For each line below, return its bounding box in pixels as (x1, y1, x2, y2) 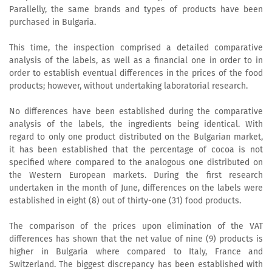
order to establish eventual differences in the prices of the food (9, 68, 263, 79)
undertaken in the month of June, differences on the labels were (9, 183, 263, 194)
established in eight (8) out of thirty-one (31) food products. (9, 195, 241, 206)
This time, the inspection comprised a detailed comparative (9, 42, 263, 53)
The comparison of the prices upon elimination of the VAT (9, 221, 263, 232)
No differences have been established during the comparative (9, 106, 263, 117)
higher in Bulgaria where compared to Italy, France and (9, 246, 263, 257)
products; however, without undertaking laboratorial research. (9, 81, 248, 92)
